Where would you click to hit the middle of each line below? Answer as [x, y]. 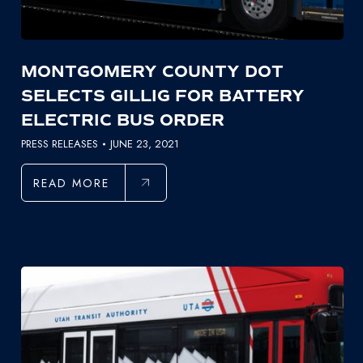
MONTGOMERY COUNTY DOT [152, 72]
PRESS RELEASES [59, 144]
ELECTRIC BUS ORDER [122, 121]
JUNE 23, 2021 [144, 144]
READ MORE [71, 184]
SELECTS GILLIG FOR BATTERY [162, 96]
